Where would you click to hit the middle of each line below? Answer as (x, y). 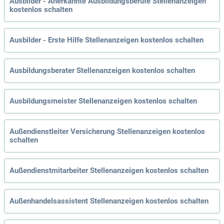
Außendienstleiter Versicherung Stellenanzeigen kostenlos (107, 132)
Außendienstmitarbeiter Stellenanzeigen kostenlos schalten (109, 171)
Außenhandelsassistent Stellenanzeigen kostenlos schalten (109, 201)
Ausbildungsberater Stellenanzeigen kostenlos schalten (102, 71)
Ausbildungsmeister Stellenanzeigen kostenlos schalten (103, 101)
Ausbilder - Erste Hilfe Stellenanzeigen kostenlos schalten (106, 40)
